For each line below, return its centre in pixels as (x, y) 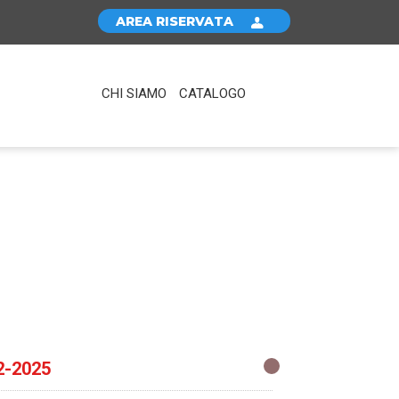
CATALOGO (212, 94)
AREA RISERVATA (175, 22)
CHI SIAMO (134, 94)
